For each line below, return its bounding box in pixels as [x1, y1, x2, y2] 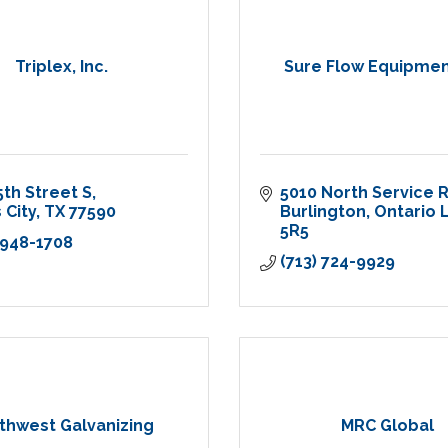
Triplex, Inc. [14, 57, 108, 77]
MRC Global [340, 416, 434, 436]
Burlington [280, 202, 366, 222]
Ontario [374, 202, 436, 222]
